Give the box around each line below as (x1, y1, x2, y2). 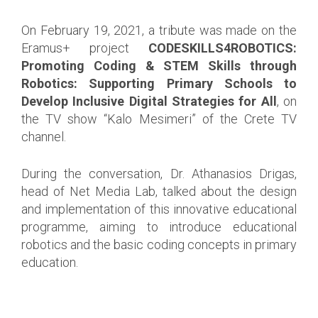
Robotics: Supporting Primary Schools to (21, 75, 297, 91)
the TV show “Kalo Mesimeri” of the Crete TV (21, 111, 297, 126)
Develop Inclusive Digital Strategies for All (21, 93, 277, 109)
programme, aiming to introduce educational (21, 219, 297, 234)
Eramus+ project (21, 40, 148, 55)
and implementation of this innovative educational (21, 201, 297, 216)
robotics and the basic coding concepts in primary (21, 236, 297, 252)
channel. (21, 128, 66, 144)
